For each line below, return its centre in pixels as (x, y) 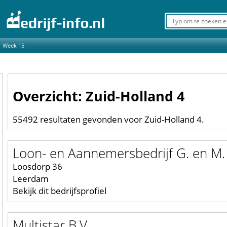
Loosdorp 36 (37, 167)
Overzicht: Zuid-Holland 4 (99, 96)
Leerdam (31, 179)
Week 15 (13, 45)
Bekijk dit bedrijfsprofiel (60, 191)
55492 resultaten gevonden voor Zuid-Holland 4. (108, 120)
